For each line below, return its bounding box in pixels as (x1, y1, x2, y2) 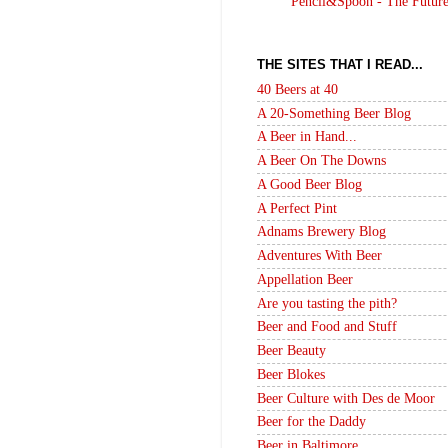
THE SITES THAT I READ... (257, 57, 423, 73)
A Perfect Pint (257, 200, 337, 216)
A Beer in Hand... (257, 129, 357, 145)
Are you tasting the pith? (257, 295, 397, 311)
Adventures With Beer (257, 248, 382, 264)
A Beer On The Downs (257, 153, 386, 169)
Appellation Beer (257, 271, 353, 287)
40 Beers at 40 (257, 81, 338, 97)
